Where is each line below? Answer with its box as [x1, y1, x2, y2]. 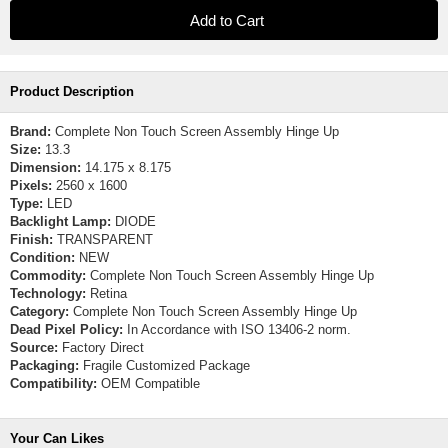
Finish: [10, 232, 53, 247]
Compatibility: [10, 376, 97, 391]
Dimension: [10, 160, 81, 175]
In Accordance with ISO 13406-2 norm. [123, 322, 351, 337]
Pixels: [10, 178, 52, 193]
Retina [86, 286, 127, 301]
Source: [10, 340, 58, 355]
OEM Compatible [97, 376, 200, 391]
